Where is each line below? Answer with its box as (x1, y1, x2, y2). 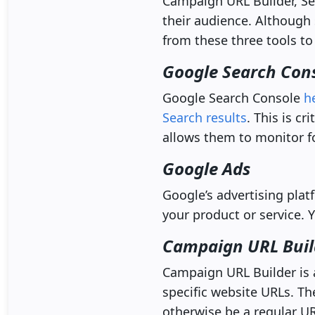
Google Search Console (162, 89, 304, 106)
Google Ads (162, 157, 250, 180)
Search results (162, 109, 247, 126)
